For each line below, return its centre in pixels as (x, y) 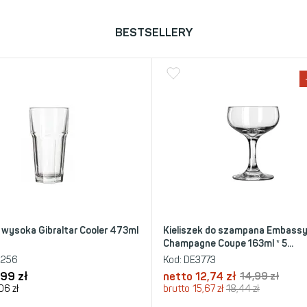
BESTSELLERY (153, 32)
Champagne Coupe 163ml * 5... (228, 244)
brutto (176, 289)
